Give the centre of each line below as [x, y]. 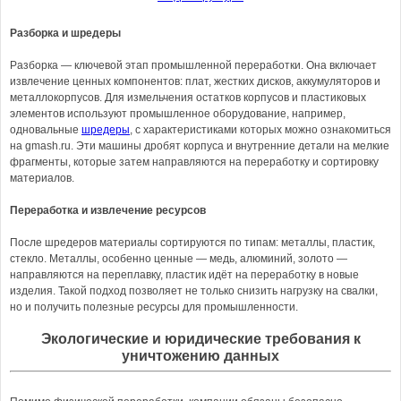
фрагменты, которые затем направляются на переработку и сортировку [194, 162]
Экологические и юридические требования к [200, 339]
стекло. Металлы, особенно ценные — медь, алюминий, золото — [179, 259]
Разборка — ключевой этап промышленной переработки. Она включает [193, 65]
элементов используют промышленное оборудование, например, [178, 114]
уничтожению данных [200, 356]
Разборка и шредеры [65, 33]
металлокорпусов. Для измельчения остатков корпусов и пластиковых [188, 98]
